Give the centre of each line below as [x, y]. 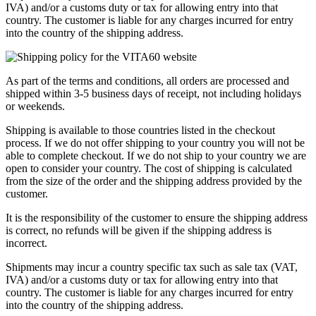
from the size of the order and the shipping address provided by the [154, 181]
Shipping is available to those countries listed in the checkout [140, 130]
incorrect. [26, 243]
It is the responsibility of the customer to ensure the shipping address [157, 218]
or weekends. [35, 107]
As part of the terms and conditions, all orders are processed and [147, 81]
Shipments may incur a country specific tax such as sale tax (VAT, [152, 267]
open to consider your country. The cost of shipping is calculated [149, 169]
